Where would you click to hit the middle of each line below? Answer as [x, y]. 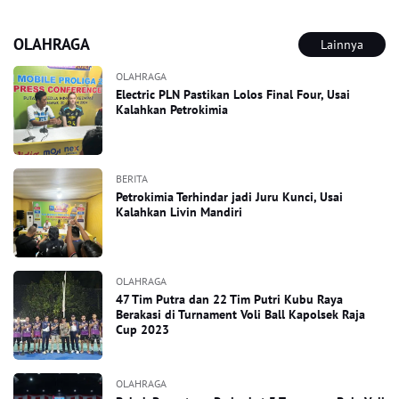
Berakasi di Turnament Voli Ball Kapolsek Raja [240, 314]
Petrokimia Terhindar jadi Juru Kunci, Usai [229, 197]
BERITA [132, 179]
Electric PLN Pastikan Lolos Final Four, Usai [233, 94]
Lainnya [342, 45]
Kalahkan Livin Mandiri [179, 212]
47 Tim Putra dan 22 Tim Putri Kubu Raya [229, 299]
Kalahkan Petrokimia [172, 110]
